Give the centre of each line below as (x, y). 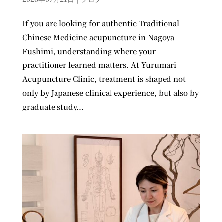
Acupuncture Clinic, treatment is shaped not (104, 78)
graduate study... (53, 106)
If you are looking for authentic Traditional (101, 23)
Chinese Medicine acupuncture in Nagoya (98, 37)
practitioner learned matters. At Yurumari (99, 64)
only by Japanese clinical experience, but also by (110, 92)
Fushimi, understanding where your (89, 51)
